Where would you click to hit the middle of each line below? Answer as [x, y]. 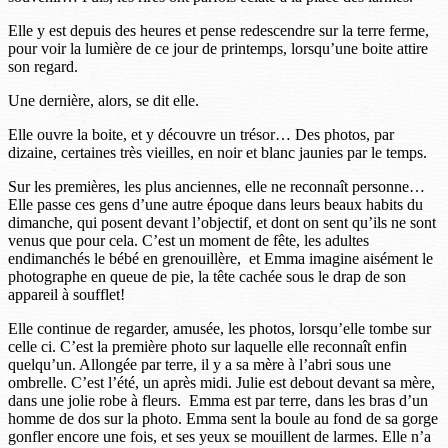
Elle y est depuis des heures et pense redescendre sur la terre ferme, [218, 30]
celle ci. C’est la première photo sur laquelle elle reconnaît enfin [207, 346]
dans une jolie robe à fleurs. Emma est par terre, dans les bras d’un [218, 400]
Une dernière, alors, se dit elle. [103, 100]
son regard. [43, 66]
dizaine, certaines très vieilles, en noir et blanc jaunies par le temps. [217, 152]
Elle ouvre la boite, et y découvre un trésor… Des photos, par [201, 134]
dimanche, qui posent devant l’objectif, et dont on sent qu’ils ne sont [222, 222]
